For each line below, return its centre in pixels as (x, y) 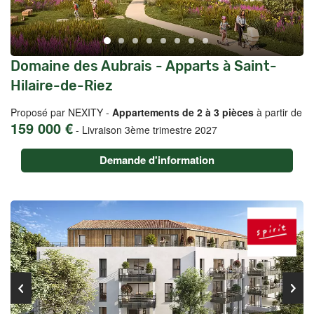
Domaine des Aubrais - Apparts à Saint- (144, 66)
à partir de (278, 112)
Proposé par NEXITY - (61, 112)
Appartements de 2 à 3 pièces (183, 112)
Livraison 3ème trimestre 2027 (150, 130)
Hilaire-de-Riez (62, 86)
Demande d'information (157, 160)
